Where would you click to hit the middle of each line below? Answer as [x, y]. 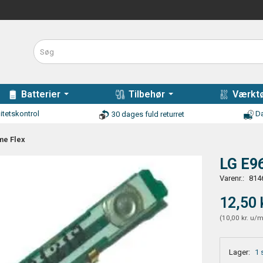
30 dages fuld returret [148, 114]
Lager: [240, 252]
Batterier [41, 94]
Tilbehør [146, 94]
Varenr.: [233, 178]
